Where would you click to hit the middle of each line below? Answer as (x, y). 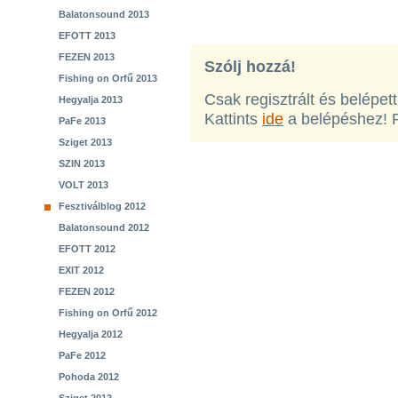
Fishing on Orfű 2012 (108, 313)
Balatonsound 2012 (104, 227)
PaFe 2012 (82, 355)
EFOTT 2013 (87, 36)
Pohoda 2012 (89, 377)
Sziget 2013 (85, 142)
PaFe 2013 (82, 121)
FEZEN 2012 (87, 291)
